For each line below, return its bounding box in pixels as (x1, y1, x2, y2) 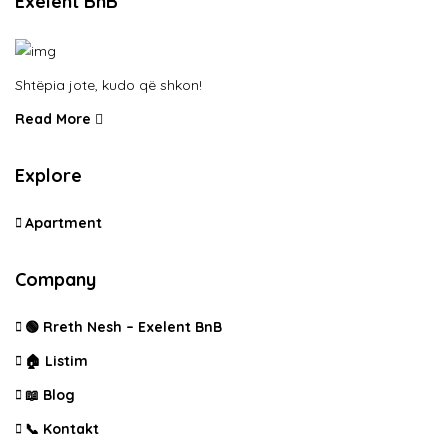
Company (15, 267, 96, 291)
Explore (15, 163, 82, 187)
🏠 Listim (25, 351, 88, 370)
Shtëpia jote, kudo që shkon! (15, 75, 202, 94)
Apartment (25, 213, 102, 232)
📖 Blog (25, 385, 75, 404)
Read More (15, 109, 95, 128)
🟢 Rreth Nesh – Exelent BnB (25, 317, 222, 336)
